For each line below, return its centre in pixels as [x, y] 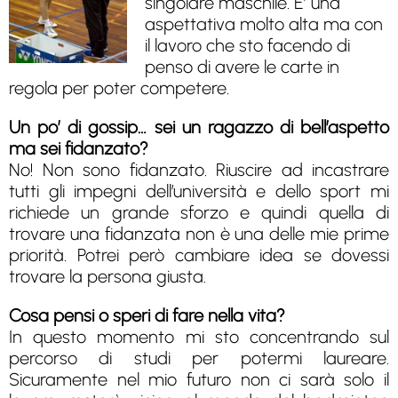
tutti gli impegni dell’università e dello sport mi [199, 191]
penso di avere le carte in [243, 66]
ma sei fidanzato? [79, 148]
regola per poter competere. [119, 88]
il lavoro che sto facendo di [248, 45]
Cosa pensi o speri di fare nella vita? [149, 315]
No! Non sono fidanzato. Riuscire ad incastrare [199, 169]
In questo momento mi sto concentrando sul [199, 336]
